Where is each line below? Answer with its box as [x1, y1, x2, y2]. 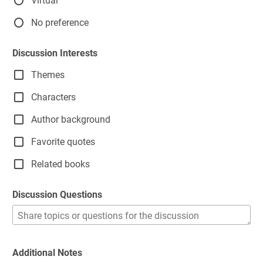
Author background [31, 113, 110, 125]
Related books [31, 158, 90, 170]
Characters [31, 91, 76, 103]
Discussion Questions [12, 189, 102, 200]
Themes [31, 69, 65, 80]
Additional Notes [12, 247, 82, 258]
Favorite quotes [31, 136, 95, 147]
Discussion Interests [12, 48, 97, 59]
